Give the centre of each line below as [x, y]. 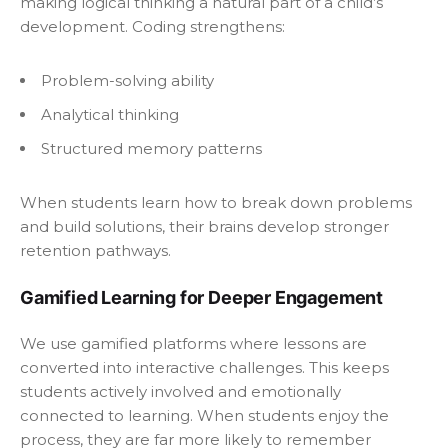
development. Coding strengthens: [152, 26]
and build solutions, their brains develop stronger [204, 226]
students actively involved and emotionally [180, 391]
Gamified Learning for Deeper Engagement [201, 297]
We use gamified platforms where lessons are [193, 343]
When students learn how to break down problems [216, 202]
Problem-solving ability [127, 80]
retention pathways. [95, 250]
